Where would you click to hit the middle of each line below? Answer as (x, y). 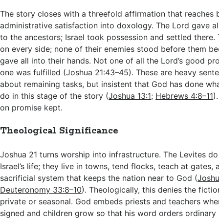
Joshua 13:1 (130, 96)
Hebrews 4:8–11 (185, 96)
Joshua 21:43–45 (98, 72)
